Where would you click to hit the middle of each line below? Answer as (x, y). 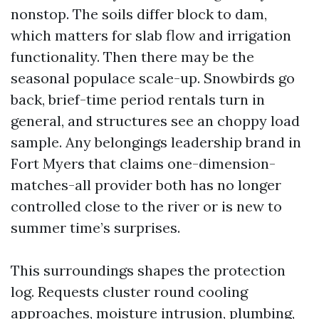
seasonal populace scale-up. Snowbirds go (153, 78)
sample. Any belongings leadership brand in (156, 142)
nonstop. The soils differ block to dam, (139, 14)
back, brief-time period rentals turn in (138, 99)
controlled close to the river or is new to (146, 206)
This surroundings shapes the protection (148, 270)
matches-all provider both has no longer (146, 185)
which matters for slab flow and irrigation (151, 35)
